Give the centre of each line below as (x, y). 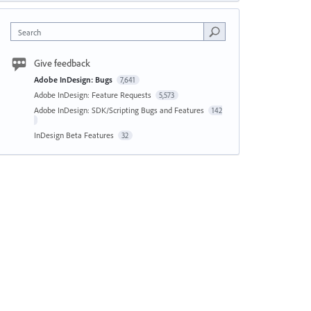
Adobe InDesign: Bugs (74, 79)
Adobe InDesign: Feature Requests (93, 95)
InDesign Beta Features (75, 135)
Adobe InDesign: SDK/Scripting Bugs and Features (120, 110)
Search (29, 32)
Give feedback (62, 63)
